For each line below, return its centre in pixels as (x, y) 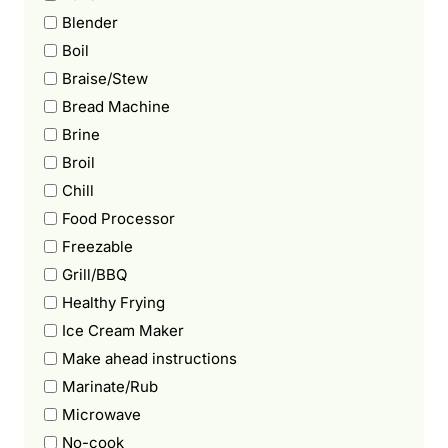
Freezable (97, 246)
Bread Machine (116, 106)
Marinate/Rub (110, 386)
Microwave (101, 414)
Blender (90, 22)
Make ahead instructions (149, 358)
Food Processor (118, 218)
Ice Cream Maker (123, 330)
